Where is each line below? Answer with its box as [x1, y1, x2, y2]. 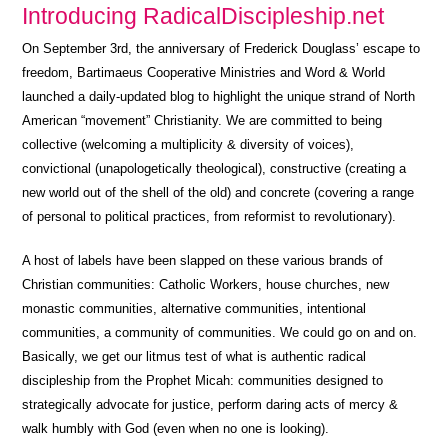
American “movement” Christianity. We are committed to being [22, 112, 383, 128]
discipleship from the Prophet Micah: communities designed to [22, 372, 384, 388]
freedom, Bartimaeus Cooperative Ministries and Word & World [22, 64, 386, 80]
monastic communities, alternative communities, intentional [22, 300, 367, 316]
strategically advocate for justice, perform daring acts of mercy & [22, 396, 399, 412]
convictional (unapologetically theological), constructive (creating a [22, 160, 407, 176]
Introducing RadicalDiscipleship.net [22, 2, 385, 29]
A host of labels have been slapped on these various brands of [22, 252, 384, 268]
